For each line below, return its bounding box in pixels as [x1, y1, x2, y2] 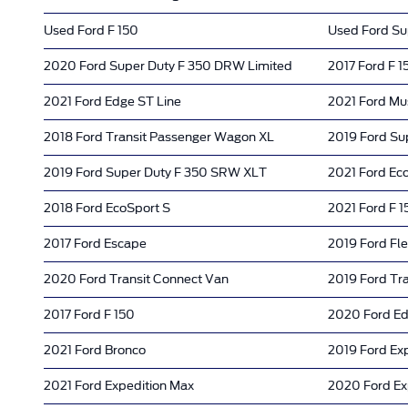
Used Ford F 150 [44, 23, 138, 37]
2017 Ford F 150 [44, 307, 135, 321]
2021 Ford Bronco [44, 342, 146, 357]
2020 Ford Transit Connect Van [44, 271, 229, 286]
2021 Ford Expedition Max [44, 378, 194, 393]
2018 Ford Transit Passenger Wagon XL [44, 129, 274, 144]
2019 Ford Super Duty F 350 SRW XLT [44, 165, 267, 179]
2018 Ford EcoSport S [44, 200, 170, 215]
